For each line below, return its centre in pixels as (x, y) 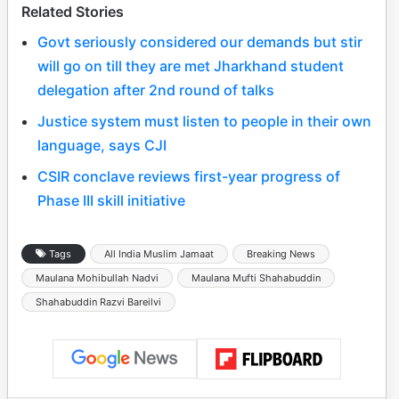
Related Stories (73, 12)
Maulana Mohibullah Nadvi (97, 278)
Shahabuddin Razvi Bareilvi (98, 302)
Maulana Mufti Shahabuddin (256, 278)
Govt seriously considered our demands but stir (200, 42)
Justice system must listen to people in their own (204, 122)
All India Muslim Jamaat (159, 254)
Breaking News (281, 254)
